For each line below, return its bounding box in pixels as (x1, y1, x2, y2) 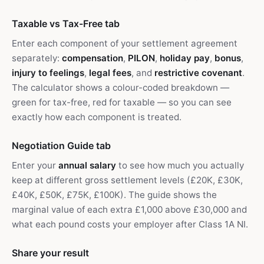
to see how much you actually (116, 160, 244, 171)
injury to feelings (12, 67, 84, 78)
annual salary (58, 160, 116, 171)
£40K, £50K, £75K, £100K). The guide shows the (12, 189, 217, 200)
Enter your (12, 160, 58, 171)
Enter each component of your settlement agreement (12, 38, 237, 49)
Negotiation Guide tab (12, 140, 111, 151)
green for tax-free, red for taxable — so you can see (12, 97, 232, 108)
